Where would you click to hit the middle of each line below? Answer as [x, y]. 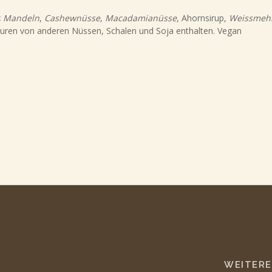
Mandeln [21, 18]
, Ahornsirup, [202, 18]
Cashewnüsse [72, 18]
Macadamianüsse [141, 18]
